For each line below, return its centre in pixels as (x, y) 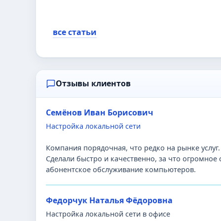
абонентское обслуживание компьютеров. (121, 169)
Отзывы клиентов (93, 83)
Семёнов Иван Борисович (100, 112)
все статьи (75, 32)
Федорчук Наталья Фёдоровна (109, 200)
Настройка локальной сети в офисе (108, 214)
